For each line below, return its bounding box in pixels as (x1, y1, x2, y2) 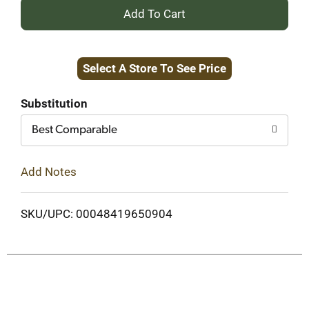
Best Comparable (32, 124, 117, 136)
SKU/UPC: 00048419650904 (21, 206, 172, 221)
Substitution (21, 97, 88, 110)
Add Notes (21, 164, 77, 179)
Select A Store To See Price (83, 61, 226, 75)
